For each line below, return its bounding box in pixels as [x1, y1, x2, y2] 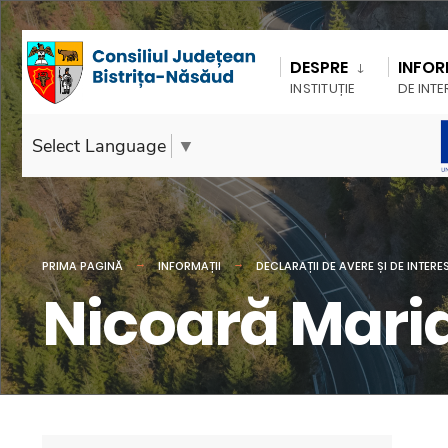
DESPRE [290, 56, 349, 79]
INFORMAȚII [158, 258, 221, 274]
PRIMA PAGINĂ [42, 258, 123, 274]
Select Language [32, 134, 166, 159]
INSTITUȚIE [290, 79, 355, 98]
